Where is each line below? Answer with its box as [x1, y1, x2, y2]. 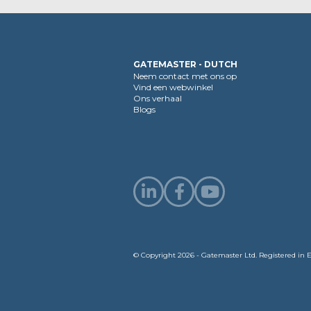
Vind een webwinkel [133, 82, 213, 92]
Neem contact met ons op [133, 71, 237, 81]
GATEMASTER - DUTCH [133, 59, 237, 69]
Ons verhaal [133, 93, 182, 103]
